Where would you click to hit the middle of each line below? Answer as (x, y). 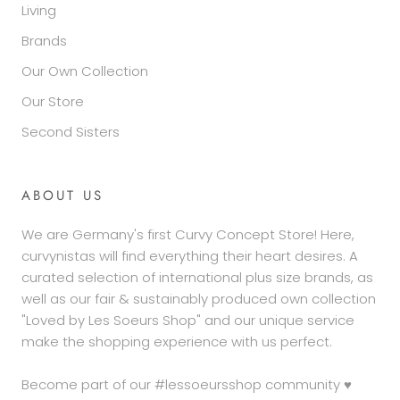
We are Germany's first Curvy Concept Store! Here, (188, 234)
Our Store (53, 101)
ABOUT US (62, 195)
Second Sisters (71, 131)
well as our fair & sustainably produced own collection (199, 298)
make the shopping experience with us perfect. (177, 341)
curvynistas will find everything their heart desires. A (190, 255)
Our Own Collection (85, 71)
